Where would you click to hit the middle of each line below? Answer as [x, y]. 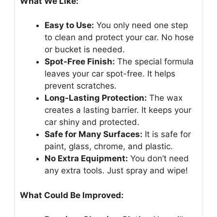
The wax [165, 98]
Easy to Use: [69, 25]
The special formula [154, 62]
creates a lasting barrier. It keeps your [118, 110]
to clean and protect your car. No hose [119, 38]
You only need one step [141, 25]
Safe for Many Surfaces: [93, 134]
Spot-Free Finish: [80, 62]
